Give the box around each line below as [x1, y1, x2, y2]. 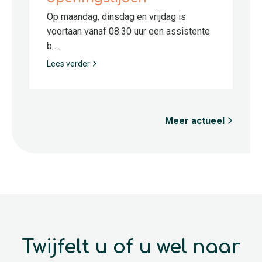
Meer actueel [165, 115, 227, 126]
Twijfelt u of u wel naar [22, 236, 240, 257]
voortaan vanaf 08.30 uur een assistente [47, 25, 210, 37]
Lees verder [47, 58, 92, 68]
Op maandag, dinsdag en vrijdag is [47, 11, 186, 22]
